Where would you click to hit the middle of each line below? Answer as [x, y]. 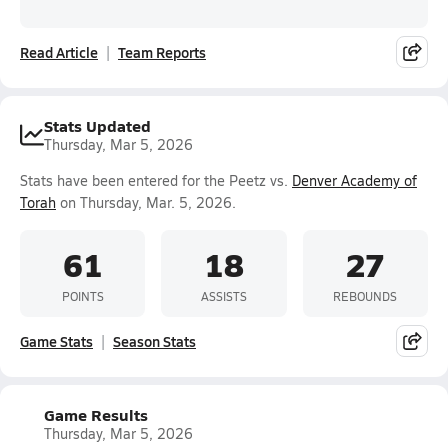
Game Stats [56, 341]
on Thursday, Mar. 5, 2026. [146, 202]
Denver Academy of [354, 180]
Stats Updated [97, 125]
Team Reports [162, 52]
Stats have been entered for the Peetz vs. [156, 180]
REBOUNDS [365, 295]
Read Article [59, 52]
